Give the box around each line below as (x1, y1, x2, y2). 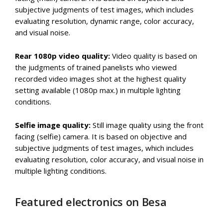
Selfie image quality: (15, 119, 91, 130)
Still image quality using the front (91, 119, 204, 130)
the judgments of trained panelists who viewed (15, 62, 177, 72)
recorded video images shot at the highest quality (15, 73, 186, 84)
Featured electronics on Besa (15, 194, 167, 209)
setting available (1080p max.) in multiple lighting (15, 85, 181, 95)
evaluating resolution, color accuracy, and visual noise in (15, 154, 204, 164)
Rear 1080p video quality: (15, 50, 110, 61)
